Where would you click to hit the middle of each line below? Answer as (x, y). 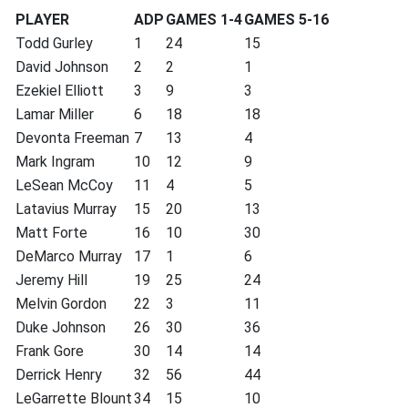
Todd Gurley (54, 43)
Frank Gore (50, 351)
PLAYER (42, 20)
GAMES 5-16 (286, 20)
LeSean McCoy (64, 185)
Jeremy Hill (51, 280)
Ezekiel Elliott (60, 91)
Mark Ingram (55, 162)
